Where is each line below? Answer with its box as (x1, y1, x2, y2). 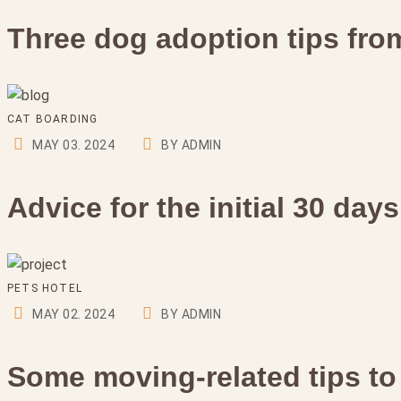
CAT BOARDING (7, 113, 98, 125)
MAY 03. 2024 (32, 138, 115, 152)
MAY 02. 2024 (32, 307, 115, 321)
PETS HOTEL (7, 282, 82, 294)
